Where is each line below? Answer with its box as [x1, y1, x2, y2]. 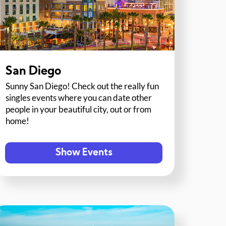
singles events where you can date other [6, 92, 152, 103]
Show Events [55, 148, 112, 158]
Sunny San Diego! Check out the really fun [6, 81, 159, 92]
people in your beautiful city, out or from [6, 104, 152, 115]
